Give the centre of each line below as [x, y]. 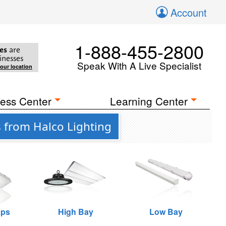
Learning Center [149, 101]
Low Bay [166, 212]
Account [189, 12]
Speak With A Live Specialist [139, 65]
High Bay [76, 212]
